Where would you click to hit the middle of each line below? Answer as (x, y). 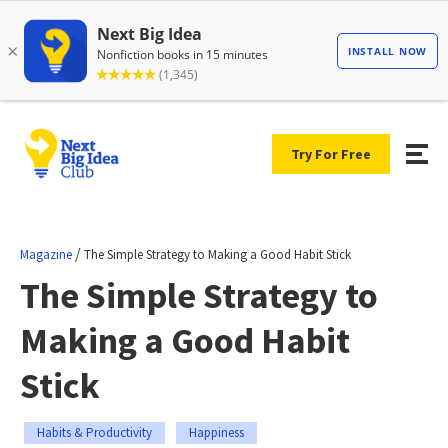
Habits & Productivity (94, 432)
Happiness (216, 432)
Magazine (46, 254)
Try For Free (331, 153)
